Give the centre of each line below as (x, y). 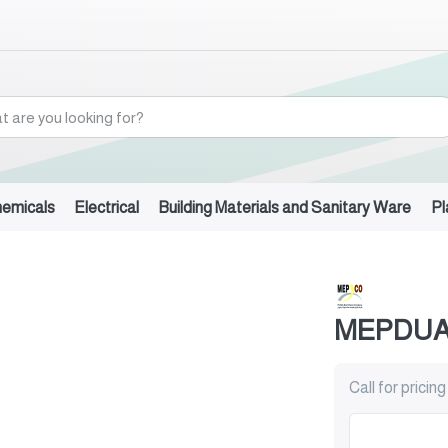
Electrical (107, 207)
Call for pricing (397, 388)
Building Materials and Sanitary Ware (285, 207)
